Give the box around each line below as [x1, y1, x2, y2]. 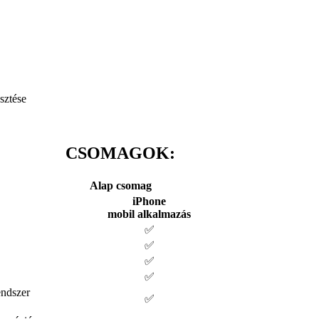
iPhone [132, 194, 166, 207]
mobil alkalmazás [108, 207, 191, 220]
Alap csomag [89, 179, 152, 192]
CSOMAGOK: [66, 144, 175, 163]
